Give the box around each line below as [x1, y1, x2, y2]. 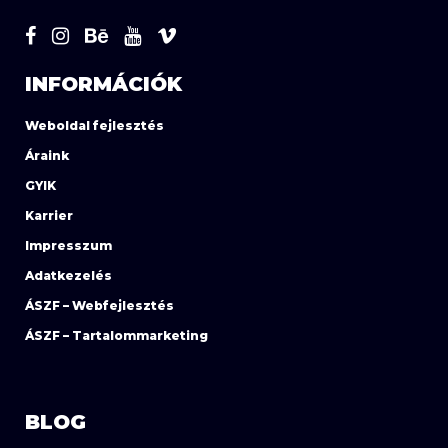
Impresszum [25, 238, 112, 253]
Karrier [25, 208, 73, 223]
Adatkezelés [25, 268, 112, 283]
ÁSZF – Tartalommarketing [25, 328, 208, 343]
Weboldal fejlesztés [25, 118, 164, 133]
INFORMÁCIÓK [25, 72, 182, 96]
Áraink [25, 148, 69, 163]
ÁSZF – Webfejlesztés [25, 298, 174, 313]
